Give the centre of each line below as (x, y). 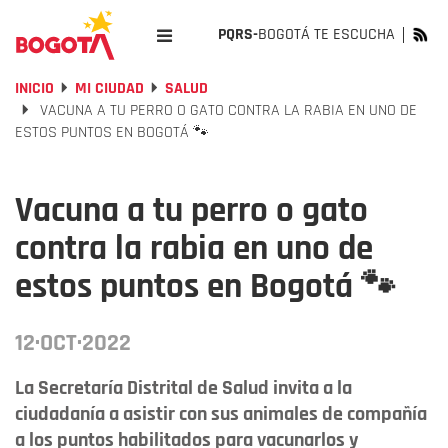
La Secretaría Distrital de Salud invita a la (183, 388)
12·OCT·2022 (73, 343)
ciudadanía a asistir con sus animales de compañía (221, 414)
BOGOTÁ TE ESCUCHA (326, 34)
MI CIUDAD (109, 88)
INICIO (34, 88)
